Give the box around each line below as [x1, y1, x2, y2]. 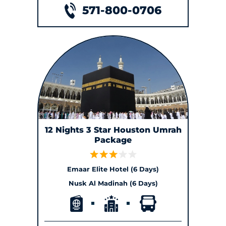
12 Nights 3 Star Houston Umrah [44, 125, 182, 135]
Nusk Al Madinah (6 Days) [68, 179, 158, 187]
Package [94, 135, 132, 145]
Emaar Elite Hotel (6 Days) [67, 164, 159, 173]
